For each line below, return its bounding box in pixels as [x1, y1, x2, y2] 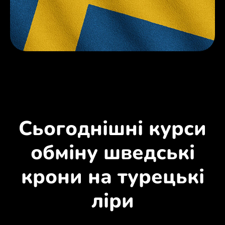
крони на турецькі [21, 163, 204, 190]
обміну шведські [30, 139, 195, 166]
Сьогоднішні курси [19, 115, 206, 142]
